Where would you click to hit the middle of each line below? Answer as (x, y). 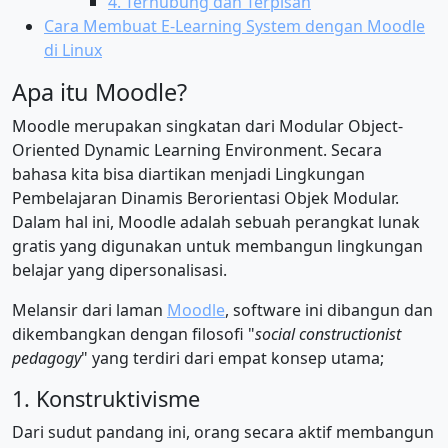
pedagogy (46, 358)
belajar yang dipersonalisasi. (119, 270)
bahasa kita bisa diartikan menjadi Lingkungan (188, 174)
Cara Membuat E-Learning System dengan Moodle (234, 26)
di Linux (73, 50)
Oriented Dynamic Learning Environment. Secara (197, 150)
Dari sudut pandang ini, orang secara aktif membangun (223, 432)
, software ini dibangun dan (329, 310)
